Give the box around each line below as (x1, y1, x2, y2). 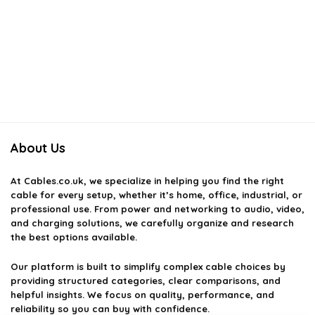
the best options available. (11, 231, 137, 243)
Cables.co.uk (24, 175, 84, 187)
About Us (11, 140, 65, 157)
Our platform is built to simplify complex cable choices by (11, 261, 285, 273)
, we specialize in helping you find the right (84, 175, 284, 187)
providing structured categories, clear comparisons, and (11, 275, 281, 287)
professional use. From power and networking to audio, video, (11, 203, 304, 215)
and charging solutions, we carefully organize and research (11, 217, 294, 229)
